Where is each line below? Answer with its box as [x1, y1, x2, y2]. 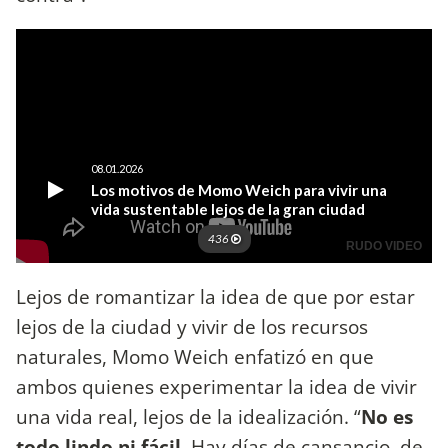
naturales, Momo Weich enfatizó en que [16, 343, 374, 371]
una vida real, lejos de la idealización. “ [16, 403, 361, 431]
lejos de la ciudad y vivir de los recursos [16, 313, 368, 341]
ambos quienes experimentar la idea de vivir [16, 373, 417, 401]
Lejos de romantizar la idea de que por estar [16, 283, 415, 311]
